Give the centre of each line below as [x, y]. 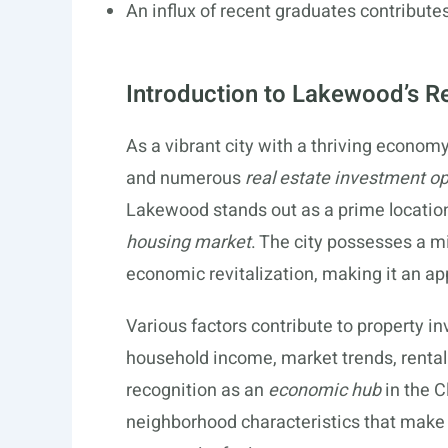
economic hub [324, 390]
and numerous [185, 178]
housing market [188, 242]
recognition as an [197, 390]
